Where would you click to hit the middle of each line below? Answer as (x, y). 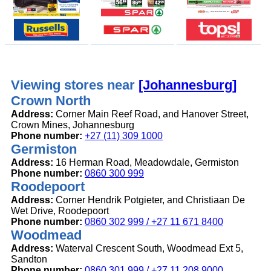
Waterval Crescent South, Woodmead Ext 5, (148, 249)
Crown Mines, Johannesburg (73, 125)
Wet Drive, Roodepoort (60, 211)
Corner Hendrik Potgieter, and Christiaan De (149, 200)
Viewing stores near (75, 85)
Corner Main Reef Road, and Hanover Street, (151, 114)
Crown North (51, 101)
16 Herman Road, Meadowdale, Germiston (146, 163)
